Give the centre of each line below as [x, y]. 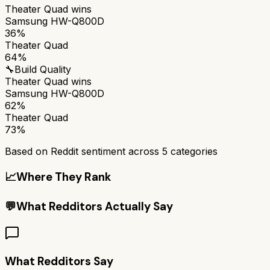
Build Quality [43, 69]
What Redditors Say [59, 261]
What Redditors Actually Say [95, 207]
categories [193, 151]
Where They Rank [64, 177]
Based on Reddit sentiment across [83, 151]
